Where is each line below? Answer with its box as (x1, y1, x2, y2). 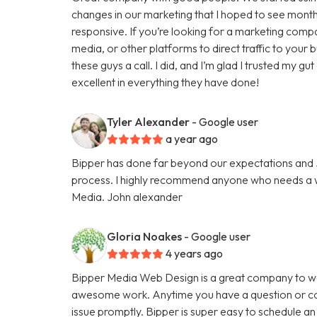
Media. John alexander (71, 189, 183, 204)
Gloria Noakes (107, 229, 183, 243)
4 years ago (166, 246, 224, 260)
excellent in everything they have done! (71, 74, 260, 89)
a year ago (166, 131, 219, 146)
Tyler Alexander (107, 114, 190, 129)
